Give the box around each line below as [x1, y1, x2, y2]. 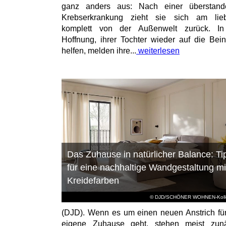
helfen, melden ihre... [62, 46, 136, 55]
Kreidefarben [67, 176, 119, 186]
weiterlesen [136, 46, 180, 55]
